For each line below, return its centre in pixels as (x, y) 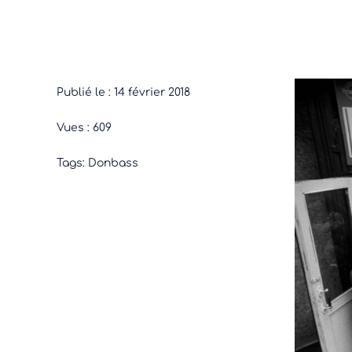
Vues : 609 (84, 128)
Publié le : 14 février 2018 (123, 92)
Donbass (113, 163)
